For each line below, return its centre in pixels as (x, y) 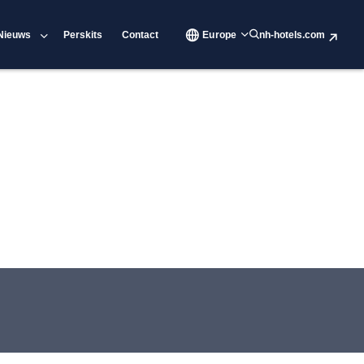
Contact (141, 35)
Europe (219, 35)
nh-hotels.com (292, 35)
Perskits (83, 35)
